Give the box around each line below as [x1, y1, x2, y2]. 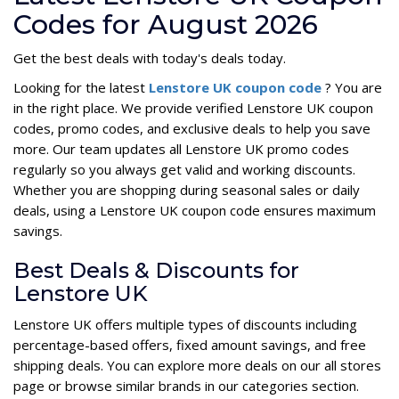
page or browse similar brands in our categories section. [13, 377, 359, 395]
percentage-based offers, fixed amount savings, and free [13, 336, 366, 354]
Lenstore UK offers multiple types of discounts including [13, 315, 357, 334]
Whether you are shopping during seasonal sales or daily [13, 181, 360, 199]
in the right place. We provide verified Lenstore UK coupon [13, 99, 373, 118]
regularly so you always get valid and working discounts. [13, 160, 355, 179]
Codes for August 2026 [13, 8, 318, 42]
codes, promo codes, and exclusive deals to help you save [13, 119, 370, 138]
